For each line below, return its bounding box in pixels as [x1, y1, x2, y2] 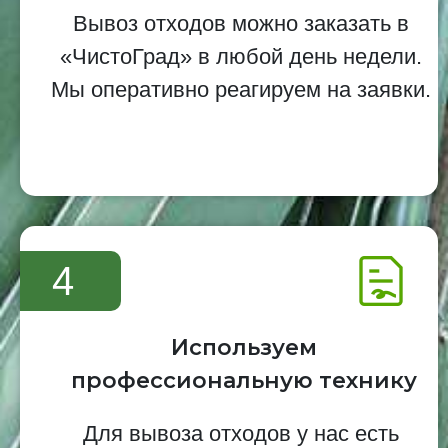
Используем [170, 334, 317, 362]
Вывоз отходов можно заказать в [72, 11, 409, 37]
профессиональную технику [70, 367, 417, 395]
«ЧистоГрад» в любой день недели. [59, 44, 422, 70]
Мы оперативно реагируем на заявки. [50, 77, 431, 103]
